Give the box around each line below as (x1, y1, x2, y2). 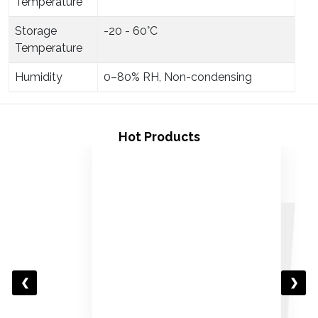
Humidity (15, 70, 62, 84)
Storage (15, 23, 57, 38)
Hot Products (118, 128, 200, 144)
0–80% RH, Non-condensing (104, 70, 252, 84)
